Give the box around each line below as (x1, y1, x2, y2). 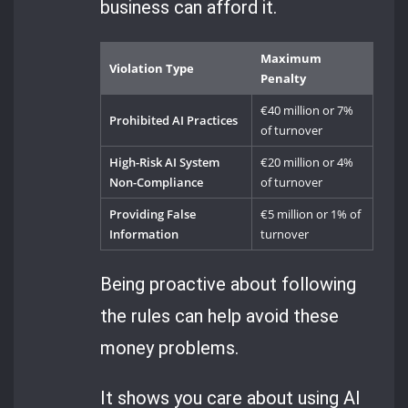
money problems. (100, 336, 240, 359)
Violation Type (109, 60, 195, 77)
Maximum (260, 50, 322, 67)
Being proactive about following (100, 272, 357, 295)
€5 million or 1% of (260, 206, 362, 223)
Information (109, 226, 179, 243)
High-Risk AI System (109, 154, 220, 171)
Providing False (109, 206, 197, 223)
